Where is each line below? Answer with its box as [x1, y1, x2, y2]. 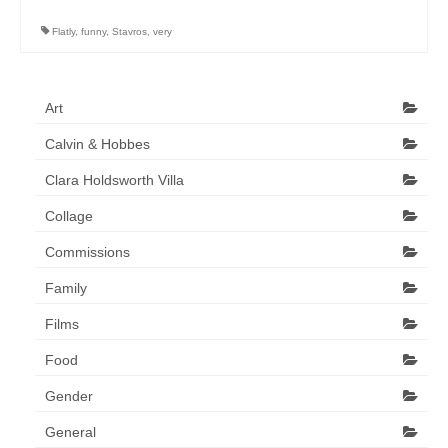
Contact [45, 41, 101, 60]
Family [45, 279, 87, 296]
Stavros [112, 25, 147, 37]
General [45, 423, 96, 440]
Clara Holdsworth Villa [45, 171, 184, 188]
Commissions [45, 243, 130, 260]
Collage [45, 207, 93, 224]
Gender [45, 387, 93, 404]
